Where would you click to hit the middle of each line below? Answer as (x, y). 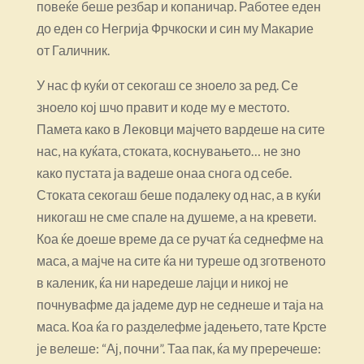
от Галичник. (73, 50)
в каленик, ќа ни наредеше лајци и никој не (162, 282)
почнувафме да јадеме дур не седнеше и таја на (180, 304)
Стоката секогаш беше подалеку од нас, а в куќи (178, 194)
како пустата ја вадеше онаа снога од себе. (164, 172)
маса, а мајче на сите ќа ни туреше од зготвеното (181, 260)
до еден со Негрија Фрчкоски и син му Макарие (175, 28)
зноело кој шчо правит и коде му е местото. (162, 106)
